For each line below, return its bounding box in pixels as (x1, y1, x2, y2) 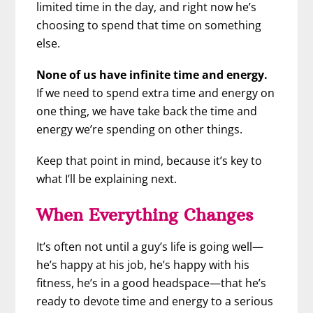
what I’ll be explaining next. (36, 171, 177, 187)
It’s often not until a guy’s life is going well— (36, 239, 264, 255)
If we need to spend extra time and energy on (36, 85, 275, 101)
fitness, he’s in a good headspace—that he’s (36, 275, 267, 291)
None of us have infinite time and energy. (36, 66, 268, 82)
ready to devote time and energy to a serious (36, 293, 274, 310)
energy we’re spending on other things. (36, 121, 243, 137)
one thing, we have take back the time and (36, 103, 258, 119)
